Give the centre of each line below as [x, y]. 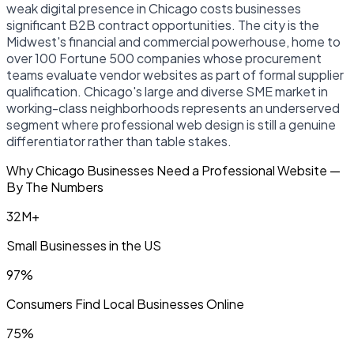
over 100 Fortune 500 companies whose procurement [164, 58]
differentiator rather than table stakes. [119, 141]
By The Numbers [55, 186]
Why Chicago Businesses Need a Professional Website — [173, 170]
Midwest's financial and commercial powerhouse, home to [173, 41]
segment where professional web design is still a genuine [171, 124]
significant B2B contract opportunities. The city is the [163, 24]
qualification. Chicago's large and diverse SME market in [167, 91]
